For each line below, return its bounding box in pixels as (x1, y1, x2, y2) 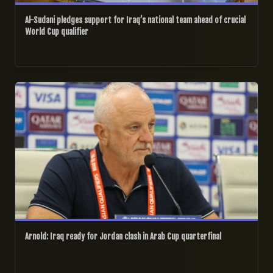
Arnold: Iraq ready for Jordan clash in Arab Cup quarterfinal (25, 232, 221, 242)
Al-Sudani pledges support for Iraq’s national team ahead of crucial (25, 15, 246, 26)
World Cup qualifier (25, 27, 88, 37)
